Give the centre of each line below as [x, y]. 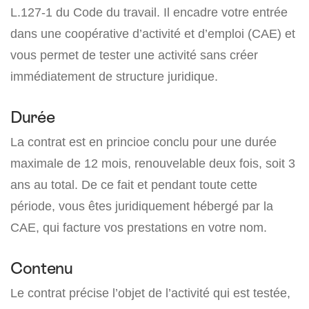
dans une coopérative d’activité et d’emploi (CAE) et [153, 33]
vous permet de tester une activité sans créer [134, 54]
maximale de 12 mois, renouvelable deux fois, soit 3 [153, 163]
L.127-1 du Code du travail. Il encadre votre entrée [149, 12]
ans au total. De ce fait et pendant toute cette [134, 184]
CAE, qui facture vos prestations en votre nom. [139, 227]
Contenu [42, 268]
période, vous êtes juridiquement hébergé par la [142, 206]
